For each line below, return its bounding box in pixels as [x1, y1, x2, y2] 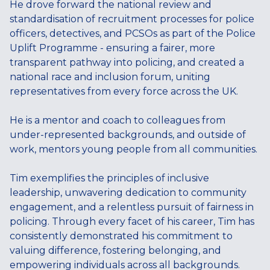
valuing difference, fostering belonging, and [10, 244, 221, 256]
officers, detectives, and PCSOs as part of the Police [10, 27, 256, 39]
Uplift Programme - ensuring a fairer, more [10, 42, 215, 54]
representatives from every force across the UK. [10, 85, 243, 97]
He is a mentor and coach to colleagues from [10, 114, 225, 126]
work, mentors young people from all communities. [10, 143, 260, 155]
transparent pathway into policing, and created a [10, 56, 244, 68]
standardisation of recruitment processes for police [10, 13, 254, 25]
